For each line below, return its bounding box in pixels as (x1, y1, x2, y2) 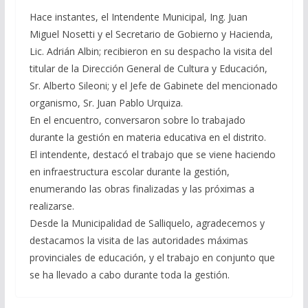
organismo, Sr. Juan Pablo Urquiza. (29, 96, 183, 109)
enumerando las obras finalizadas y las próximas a (29, 181, 254, 195)
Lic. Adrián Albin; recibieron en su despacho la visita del (29, 44, 272, 58)
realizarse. (29, 199, 74, 212)
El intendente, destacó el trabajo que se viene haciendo (29, 147, 276, 161)
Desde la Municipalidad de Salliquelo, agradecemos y (29, 216, 265, 230)
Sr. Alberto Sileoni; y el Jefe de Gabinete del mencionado (29, 78, 278, 92)
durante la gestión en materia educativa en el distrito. (29, 130, 266, 144)
